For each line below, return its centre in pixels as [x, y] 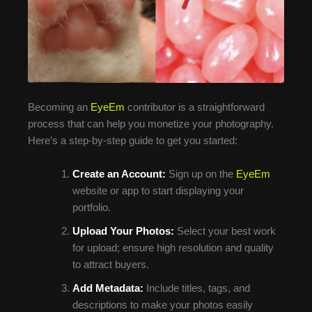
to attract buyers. [110, 264]
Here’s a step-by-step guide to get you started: [133, 141]
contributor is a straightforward [195, 108]
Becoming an [59, 108]
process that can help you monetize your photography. [151, 124]
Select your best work [225, 231]
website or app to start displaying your [158, 190]
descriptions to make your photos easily [162, 305]
